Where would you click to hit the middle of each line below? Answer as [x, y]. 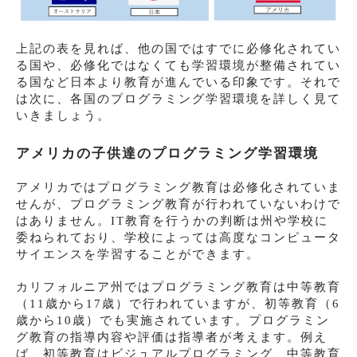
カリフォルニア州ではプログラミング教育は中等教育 [178, 287]
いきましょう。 [63, 116]
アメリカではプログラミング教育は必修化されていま [178, 188]
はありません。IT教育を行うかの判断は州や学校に [172, 221]
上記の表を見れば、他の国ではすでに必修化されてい [178, 49]
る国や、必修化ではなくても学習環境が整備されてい [178, 66]
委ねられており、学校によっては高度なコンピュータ [178, 238]
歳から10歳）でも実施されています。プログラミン [173, 321]
